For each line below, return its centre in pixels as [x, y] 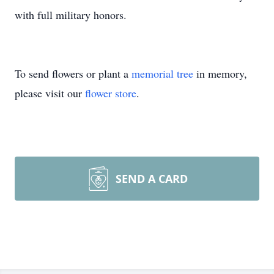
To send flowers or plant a [73, 73]
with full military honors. [72, 15]
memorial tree [162, 73]
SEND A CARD [152, 179]
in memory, [220, 73]
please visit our [50, 93]
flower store [111, 93]
